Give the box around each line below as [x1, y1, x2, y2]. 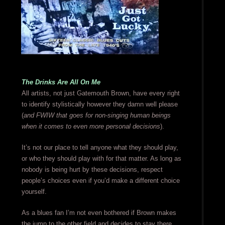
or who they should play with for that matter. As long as [21, 155, 181, 163]
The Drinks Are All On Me [21, 78, 100, 86]
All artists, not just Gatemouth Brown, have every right [21, 89, 180, 97]
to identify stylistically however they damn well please [21, 100, 178, 108]
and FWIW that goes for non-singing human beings [23, 111, 171, 120]
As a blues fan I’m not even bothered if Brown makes [21, 209, 176, 217]
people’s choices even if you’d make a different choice [21, 177, 180, 185]
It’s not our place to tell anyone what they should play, [21, 144, 178, 152]
